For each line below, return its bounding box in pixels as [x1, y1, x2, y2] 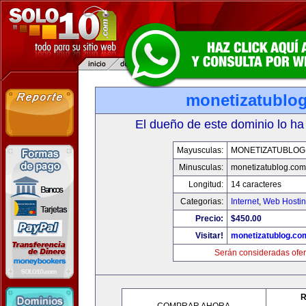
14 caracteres [231, 180, 281, 189]
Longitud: [189, 180, 223, 189]
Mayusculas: [177, 145, 223, 155]
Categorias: [180, 197, 223, 206]
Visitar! [195, 231, 223, 240]
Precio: [195, 214, 223, 223]
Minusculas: [179, 163, 223, 172]
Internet [231, 197, 259, 206]
